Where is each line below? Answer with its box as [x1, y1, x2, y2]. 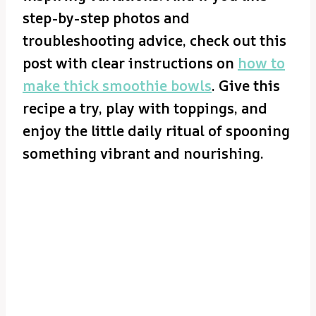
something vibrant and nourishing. [23, 144, 264, 164]
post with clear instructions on [23, 54, 238, 73]
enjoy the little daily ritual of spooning [23, 121, 290, 141]
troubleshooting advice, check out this [23, 31, 286, 51]
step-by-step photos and [23, 8, 190, 28]
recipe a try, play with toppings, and [23, 99, 267, 119]
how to [238, 54, 285, 73]
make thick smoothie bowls [23, 76, 212, 96]
